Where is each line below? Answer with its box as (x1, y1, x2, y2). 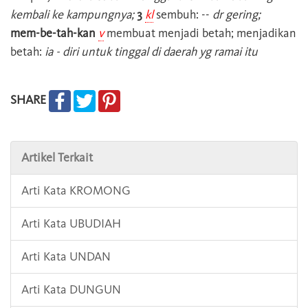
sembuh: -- (153, 7, 210, 23)
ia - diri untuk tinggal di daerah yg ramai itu (45, 44, 258, 60)
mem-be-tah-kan (10, 25, 96, 41)
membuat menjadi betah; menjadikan (104, 25, 296, 41)
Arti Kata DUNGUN (21, 282, 121, 298)
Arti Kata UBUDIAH (21, 216, 121, 232)
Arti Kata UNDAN (21, 249, 111, 265)
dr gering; (210, 7, 261, 23)
